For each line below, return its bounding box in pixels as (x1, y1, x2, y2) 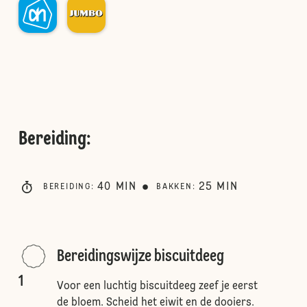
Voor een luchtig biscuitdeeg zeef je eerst (56, 281, 258, 292)
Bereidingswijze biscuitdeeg (56, 249, 224, 265)
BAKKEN (156, 183, 193, 191)
